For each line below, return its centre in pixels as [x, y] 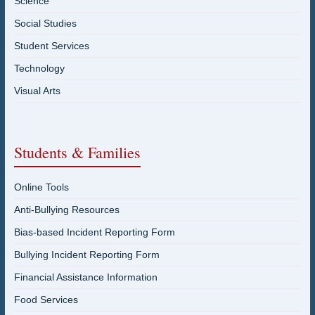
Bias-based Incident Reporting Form [94, 232]
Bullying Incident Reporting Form [86, 254]
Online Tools [41, 187]
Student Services [51, 45]
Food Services [46, 299]
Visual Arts [37, 90]
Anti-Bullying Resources [66, 209]
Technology [39, 68]
